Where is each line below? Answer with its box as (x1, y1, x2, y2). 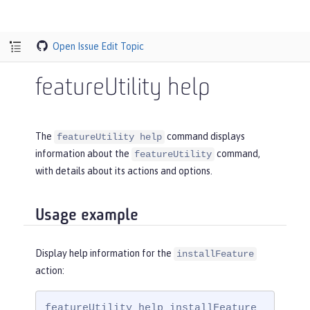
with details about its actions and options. (35, 165, 212, 176)
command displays (165, 131, 245, 142)
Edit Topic (101, 40, 145, 52)
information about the (35, 148, 131, 159)
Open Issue (53, 40, 100, 52)
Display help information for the (35, 248, 174, 259)
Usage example (35, 207, 138, 224)
